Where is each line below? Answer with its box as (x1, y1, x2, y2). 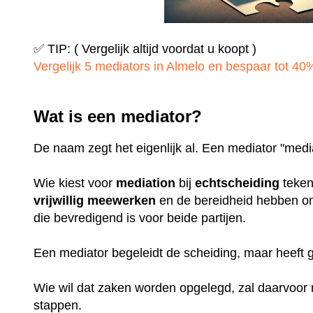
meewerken (87, 194, 156, 208)
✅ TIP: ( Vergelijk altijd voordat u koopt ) (34, 41, 257, 56)
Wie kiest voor (34, 176, 117, 191)
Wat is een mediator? (34, 106, 203, 126)
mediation (116, 176, 176, 191)
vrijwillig (34, 194, 85, 208)
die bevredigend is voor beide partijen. (34, 211, 250, 226)
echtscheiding (195, 176, 280, 191)
